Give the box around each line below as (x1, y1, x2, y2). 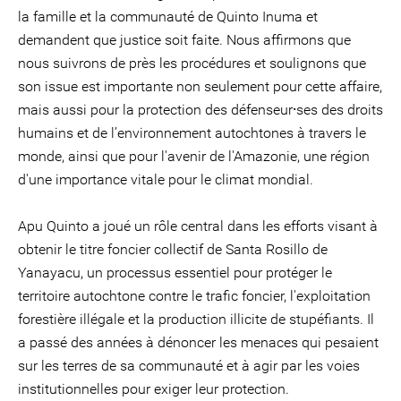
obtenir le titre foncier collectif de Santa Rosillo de (18, 241, 328, 258)
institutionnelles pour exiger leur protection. (18, 380, 289, 397)
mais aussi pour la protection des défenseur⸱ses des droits (18, 101, 383, 118)
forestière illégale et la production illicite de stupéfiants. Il (18, 311, 374, 328)
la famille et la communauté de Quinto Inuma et (18, 8, 318, 25)
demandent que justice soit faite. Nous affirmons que (18, 31, 351, 48)
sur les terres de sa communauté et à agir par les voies (18, 357, 360, 374)
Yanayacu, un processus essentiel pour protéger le (18, 264, 332, 281)
